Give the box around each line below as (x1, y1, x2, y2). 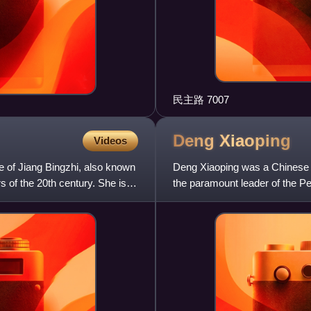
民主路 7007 (173, 94, 229, 106)
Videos (94, 135, 127, 147)
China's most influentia (173, 193, 275, 205)
